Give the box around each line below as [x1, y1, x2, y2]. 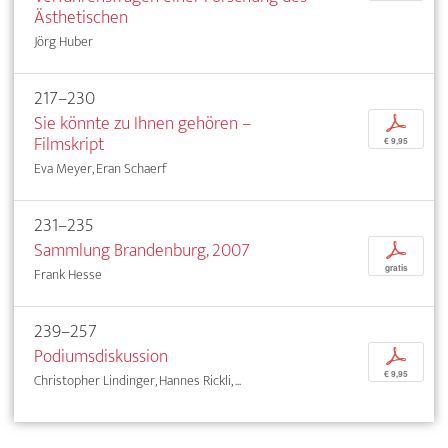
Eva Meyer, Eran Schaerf [34, 156, 166, 180]
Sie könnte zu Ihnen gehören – [34, 107, 251, 139]
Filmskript [34, 128, 104, 160]
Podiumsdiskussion [34, 340, 168, 372]
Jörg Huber [34, 29, 93, 53]
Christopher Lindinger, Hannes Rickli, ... [34, 368, 241, 392]
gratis [384, 261, 408, 274]
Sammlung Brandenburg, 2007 [34, 234, 250, 266]
